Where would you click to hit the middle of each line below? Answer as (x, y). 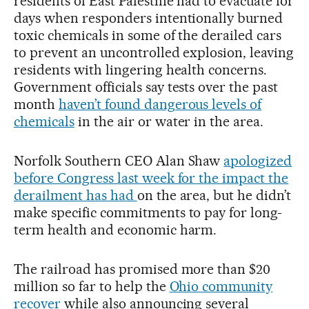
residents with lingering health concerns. (141, 69)
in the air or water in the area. (169, 121)
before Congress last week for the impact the (151, 178)
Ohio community (221, 286)
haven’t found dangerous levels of (160, 104)
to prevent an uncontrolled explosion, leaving (154, 52)
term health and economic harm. (116, 229)
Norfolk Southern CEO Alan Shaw (119, 160)
